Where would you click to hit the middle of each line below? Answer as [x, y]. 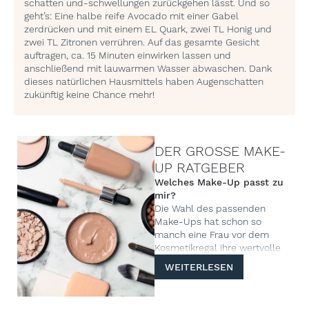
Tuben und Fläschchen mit [214, 273]
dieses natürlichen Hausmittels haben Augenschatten [144, 81]
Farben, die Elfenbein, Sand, [217, 287]
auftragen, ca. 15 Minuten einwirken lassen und [128, 55]
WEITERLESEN [199, 267]
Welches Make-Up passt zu [219, 182]
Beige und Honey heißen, [209, 300]
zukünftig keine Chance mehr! [89, 94]
